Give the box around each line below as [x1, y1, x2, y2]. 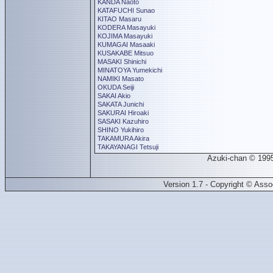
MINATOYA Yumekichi [97, 66, 162, 74]
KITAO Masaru [97, 15, 141, 23]
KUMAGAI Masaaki [97, 41, 155, 48]
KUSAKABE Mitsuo [97, 49, 154, 57]
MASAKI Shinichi [97, 58, 146, 65]
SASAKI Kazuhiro [97, 118, 149, 125]
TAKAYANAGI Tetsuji [97, 143, 158, 151]
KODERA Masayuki [97, 24, 155, 31]
